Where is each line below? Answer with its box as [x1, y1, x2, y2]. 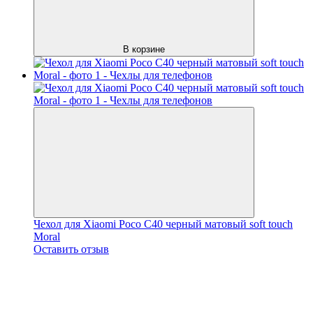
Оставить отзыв [34, 242, 109, 255]
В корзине [123, 43, 165, 54]
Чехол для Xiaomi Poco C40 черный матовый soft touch [34, 217, 293, 230]
